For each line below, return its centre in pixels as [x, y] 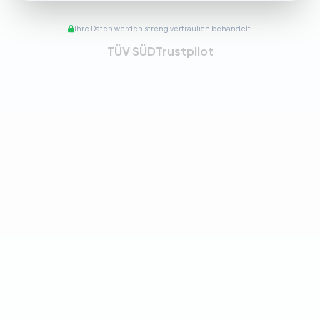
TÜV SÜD [131, 51]
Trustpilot [184, 51]
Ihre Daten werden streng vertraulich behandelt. [163, 28]
